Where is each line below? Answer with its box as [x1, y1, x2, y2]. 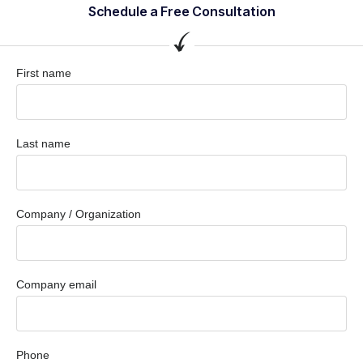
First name [16, 66, 71, 79]
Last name [16, 137, 70, 150]
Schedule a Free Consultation [88, 3, 275, 19]
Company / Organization [16, 207, 141, 220]
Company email [16, 278, 96, 291]
